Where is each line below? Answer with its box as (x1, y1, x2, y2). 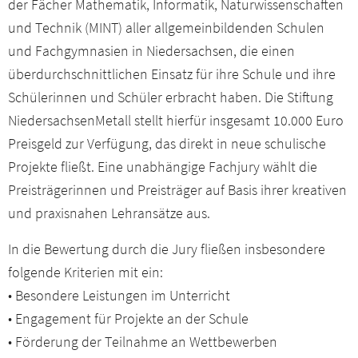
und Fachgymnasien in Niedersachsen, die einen (8, 41, 295, 60)
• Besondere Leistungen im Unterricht (8, 285, 230, 304)
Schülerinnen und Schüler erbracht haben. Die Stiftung (8, 87, 333, 106)
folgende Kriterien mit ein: (8, 262, 163, 281)
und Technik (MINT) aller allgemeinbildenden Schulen (8, 18, 324, 37)
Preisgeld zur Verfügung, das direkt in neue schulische (8, 133, 326, 153)
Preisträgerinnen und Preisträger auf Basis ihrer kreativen (8, 180, 347, 199)
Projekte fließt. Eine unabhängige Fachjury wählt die (8, 157, 317, 176)
